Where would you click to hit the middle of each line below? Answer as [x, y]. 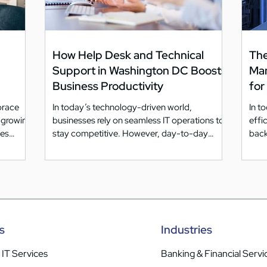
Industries [186, 229]
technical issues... [86, 146]
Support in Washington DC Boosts [139, 70]
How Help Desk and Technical [128, 55]
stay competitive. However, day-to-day [130, 133]
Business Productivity [108, 86]
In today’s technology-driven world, [122, 107]
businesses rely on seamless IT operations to [138, 120]
